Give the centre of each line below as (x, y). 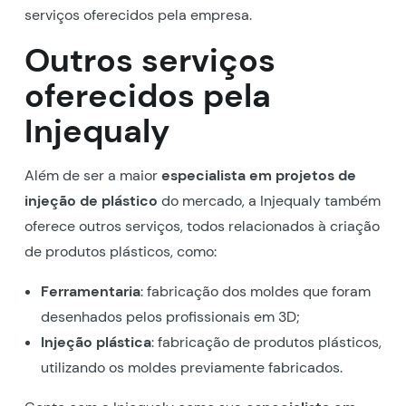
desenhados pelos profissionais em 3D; (170, 316)
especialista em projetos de (258, 175)
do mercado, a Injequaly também (269, 200)
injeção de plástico (91, 200)
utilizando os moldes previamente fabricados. (191, 367)
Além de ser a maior (92, 175)
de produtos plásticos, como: (120, 251)
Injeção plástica (96, 342)
